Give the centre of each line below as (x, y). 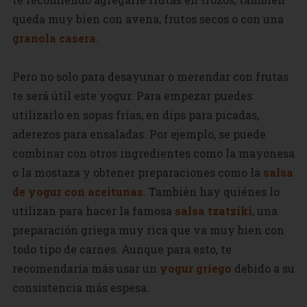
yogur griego (195, 268)
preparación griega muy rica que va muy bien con (148, 230)
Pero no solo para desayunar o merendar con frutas (150, 76)
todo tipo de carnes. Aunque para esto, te (122, 249)
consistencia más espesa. (81, 287)
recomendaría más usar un (86, 268)
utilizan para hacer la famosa (93, 210)
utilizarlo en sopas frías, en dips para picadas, (135, 114)
